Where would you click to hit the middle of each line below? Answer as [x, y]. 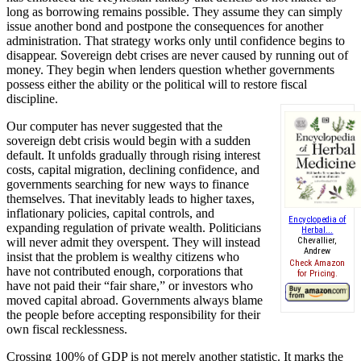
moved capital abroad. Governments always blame [135, 300]
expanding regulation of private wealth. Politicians [134, 227]
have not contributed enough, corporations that [124, 271]
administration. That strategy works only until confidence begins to [176, 40]
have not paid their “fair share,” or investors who [130, 285]
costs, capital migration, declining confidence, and [133, 169]
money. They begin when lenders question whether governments [170, 69]
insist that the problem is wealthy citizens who [123, 256]
